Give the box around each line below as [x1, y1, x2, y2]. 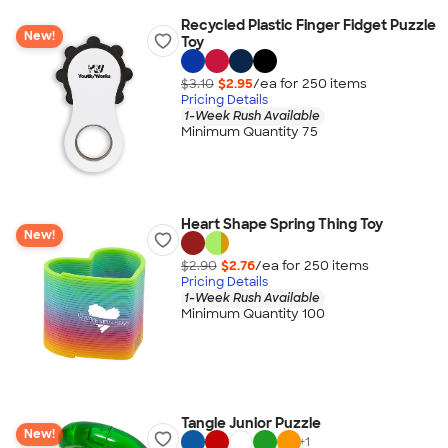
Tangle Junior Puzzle [180, 414, 321, 432]
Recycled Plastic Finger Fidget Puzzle [180, 16, 436, 34]
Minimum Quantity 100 [180, 305, 325, 323]
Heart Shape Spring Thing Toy [180, 215, 383, 233]
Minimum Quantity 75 [180, 123, 318, 141]
